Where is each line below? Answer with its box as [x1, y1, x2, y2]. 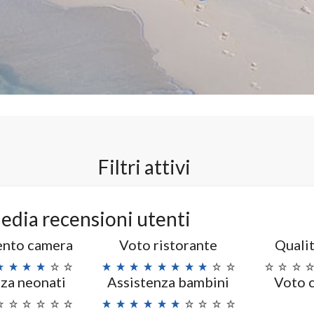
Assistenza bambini [107, 273, 230, 290]
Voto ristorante [119, 236, 218, 253]
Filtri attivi [97, 155, 191, 179]
